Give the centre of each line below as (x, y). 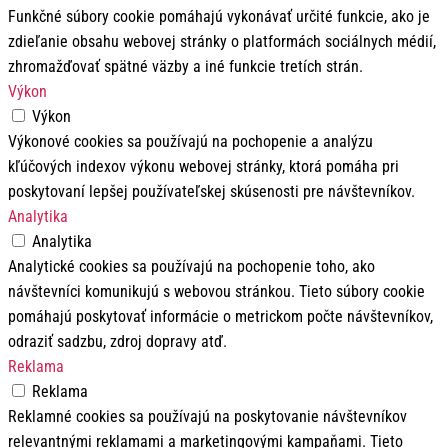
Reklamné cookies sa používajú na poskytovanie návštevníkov (207, 417)
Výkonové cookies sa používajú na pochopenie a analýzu (190, 142)
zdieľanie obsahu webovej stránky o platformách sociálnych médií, (222, 42)
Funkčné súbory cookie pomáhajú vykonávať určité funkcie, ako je (219, 17)
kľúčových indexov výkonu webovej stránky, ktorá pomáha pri (203, 167)
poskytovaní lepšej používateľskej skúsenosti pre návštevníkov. (211, 192)
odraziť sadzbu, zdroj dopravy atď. (117, 342)
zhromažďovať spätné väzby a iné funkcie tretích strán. (185, 67)
